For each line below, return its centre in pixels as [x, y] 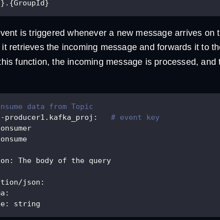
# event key [135, 117]
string [25, 204]
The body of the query [62, 160]
